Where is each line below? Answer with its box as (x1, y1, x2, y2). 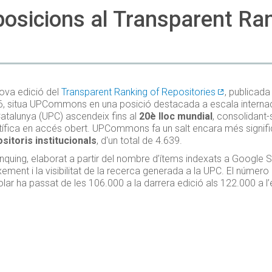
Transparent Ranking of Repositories (61, 86, 216, 98)
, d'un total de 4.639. (97, 135, 182, 146)
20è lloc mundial (139, 110, 212, 122)
